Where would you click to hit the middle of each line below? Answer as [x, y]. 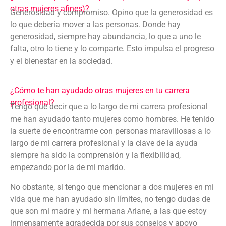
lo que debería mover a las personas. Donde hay [95, 25]
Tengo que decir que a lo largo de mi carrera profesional [109, 107]
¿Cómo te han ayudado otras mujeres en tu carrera [100, 90]
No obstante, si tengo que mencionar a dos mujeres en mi [112, 187]
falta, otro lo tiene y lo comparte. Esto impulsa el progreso [112, 49]
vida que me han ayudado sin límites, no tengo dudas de [110, 199]
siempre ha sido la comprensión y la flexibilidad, [95, 155]
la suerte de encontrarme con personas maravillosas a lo [110, 131]
